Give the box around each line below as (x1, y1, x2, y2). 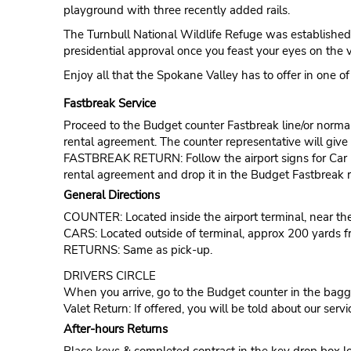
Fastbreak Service (63, 96, 156, 112)
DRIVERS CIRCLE (63, 268, 156, 284)
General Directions (63, 187, 160, 204)
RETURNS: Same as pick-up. (63, 242, 212, 259)
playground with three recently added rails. (63, 2, 290, 19)
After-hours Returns (63, 321, 168, 338)
